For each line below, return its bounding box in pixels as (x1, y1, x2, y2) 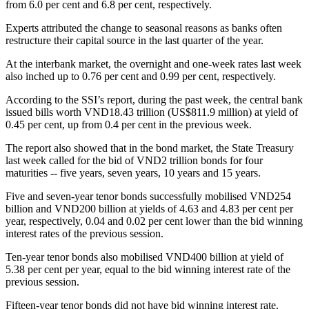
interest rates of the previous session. (6, 227, 163, 239)
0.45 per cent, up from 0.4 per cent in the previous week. (6, 118, 252, 130)
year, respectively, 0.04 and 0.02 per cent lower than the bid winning (6, 215, 303, 227)
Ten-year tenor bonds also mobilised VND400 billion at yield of (6, 250, 283, 263)
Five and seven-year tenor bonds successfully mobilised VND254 (6, 190, 291, 202)
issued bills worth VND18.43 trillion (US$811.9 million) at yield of (6, 106, 298, 118)
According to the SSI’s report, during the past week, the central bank (6, 93, 303, 106)
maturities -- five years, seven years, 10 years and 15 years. (6, 166, 261, 179)
